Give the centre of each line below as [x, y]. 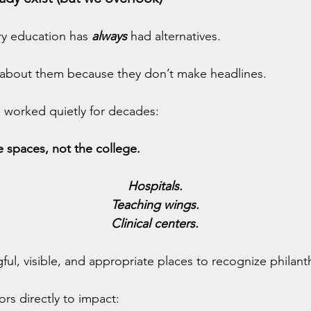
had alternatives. [174, 36]
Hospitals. [155, 186]
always [109, 36]
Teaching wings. [155, 205]
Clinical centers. [155, 224]
